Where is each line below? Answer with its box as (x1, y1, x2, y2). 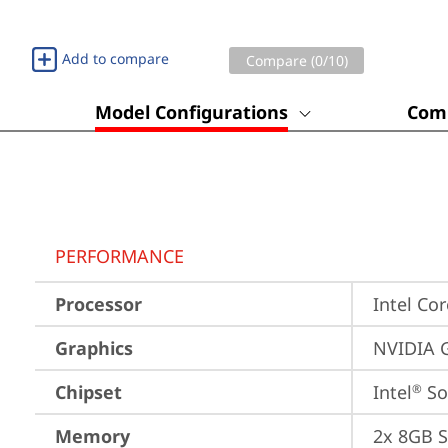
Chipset (55, 380, 122, 404)
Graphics (55, 336, 133, 360)
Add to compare (62, 49, 169, 68)
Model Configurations (95, 100, 288, 124)
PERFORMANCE (55, 244, 184, 268)
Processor (55, 292, 142, 316)
